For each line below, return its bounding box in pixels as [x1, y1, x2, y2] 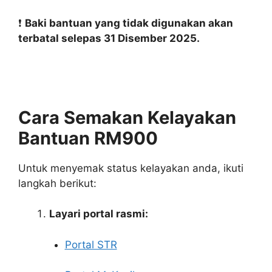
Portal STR [64, 238, 117, 251]
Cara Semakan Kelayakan [18, 106, 236, 128]
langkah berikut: [18, 177, 97, 189]
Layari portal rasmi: [49, 208, 148, 220]
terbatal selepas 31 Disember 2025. [18, 32, 200, 44]
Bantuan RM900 [18, 127, 158, 149]
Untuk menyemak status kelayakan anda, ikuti [18, 161, 243, 174]
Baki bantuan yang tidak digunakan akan [25, 16, 233, 29]
